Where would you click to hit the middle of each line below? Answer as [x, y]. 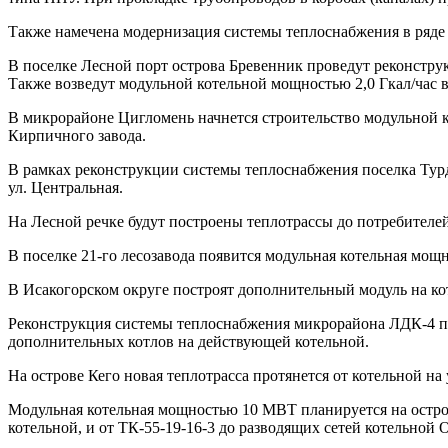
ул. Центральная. [65, 187]
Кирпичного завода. [77, 135]
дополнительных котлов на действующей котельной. [188, 341]
